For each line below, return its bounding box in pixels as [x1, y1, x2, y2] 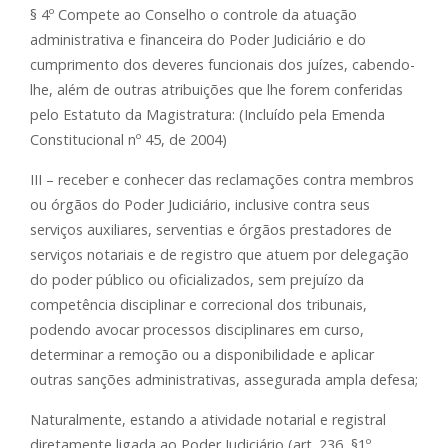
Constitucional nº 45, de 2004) [30, 130, 227, 150]
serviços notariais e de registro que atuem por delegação [30, 245, 409, 265]
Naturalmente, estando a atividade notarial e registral [30, 410, 386, 430]
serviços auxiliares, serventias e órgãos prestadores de [30, 220, 392, 240]
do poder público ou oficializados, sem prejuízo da [30, 270, 364, 290]
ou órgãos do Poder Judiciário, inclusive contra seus [30, 195, 370, 215]
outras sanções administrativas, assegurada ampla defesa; [30, 370, 418, 390]
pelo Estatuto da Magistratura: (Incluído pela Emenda [30, 105, 385, 125]
